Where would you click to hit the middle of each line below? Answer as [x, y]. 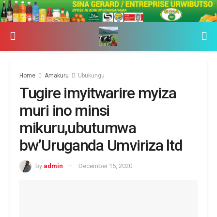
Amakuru [57, 75]
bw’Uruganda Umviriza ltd [101, 145]
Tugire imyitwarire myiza [98, 93]
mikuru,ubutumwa [78, 128]
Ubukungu [91, 75]
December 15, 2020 [105, 166]
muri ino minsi [65, 110]
